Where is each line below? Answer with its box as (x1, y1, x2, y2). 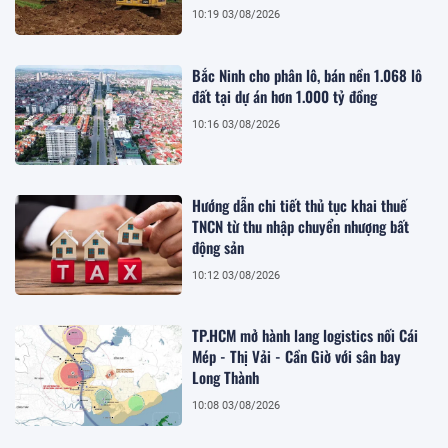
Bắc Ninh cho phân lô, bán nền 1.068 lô (192, 63, 423, 86)
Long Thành (192, 366, 260, 389)
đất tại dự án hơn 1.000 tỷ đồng (192, 84, 378, 107)
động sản (192, 235, 245, 258)
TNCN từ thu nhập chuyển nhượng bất (192, 214, 410, 237)
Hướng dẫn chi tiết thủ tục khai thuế (192, 193, 408, 216)
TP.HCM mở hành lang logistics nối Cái (192, 324, 419, 347)
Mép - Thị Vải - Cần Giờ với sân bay (192, 345, 402, 368)
